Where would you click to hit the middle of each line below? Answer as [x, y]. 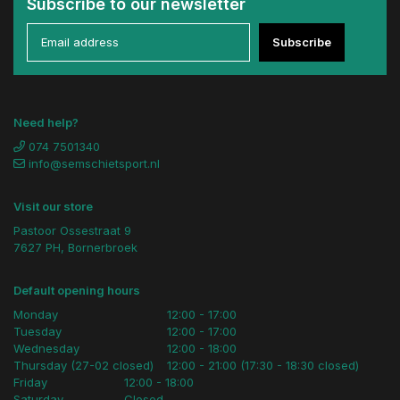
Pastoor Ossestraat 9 [72, 230]
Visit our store [53, 206]
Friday [30, 382]
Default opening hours [77, 290]
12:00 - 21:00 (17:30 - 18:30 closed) [263, 365]
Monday [36, 314]
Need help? [46, 122]
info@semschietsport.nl [94, 163]
